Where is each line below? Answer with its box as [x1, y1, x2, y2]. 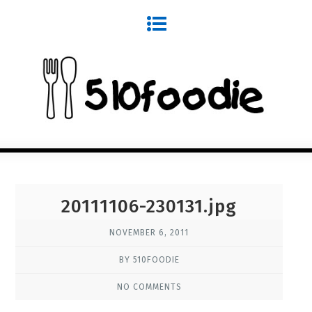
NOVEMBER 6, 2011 [109, 227, 189, 237]
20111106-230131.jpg [61, 195, 237, 217]
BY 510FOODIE [118, 254, 180, 265]
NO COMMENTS [116, 281, 182, 292]
